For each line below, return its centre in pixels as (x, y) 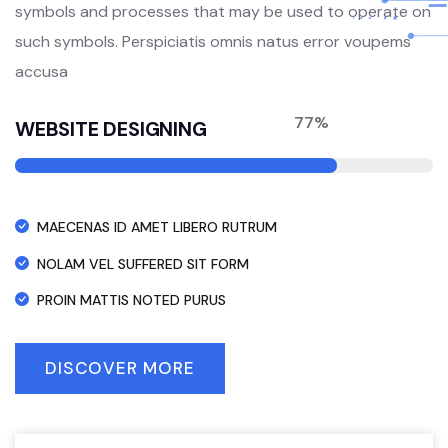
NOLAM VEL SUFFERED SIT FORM (143, 263)
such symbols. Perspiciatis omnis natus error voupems (213, 41)
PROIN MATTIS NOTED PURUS (131, 300)
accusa (41, 71)
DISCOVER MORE (120, 368)
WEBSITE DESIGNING (111, 129)
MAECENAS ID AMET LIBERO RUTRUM (157, 226)
